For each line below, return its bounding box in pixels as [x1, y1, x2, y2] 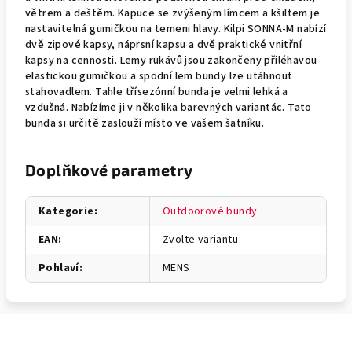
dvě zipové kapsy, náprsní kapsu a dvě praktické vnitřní [25, 37, 302, 53]
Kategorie [38, 203, 94, 219]
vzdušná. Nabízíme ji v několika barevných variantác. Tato [25, 100, 312, 115]
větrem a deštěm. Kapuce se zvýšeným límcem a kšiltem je [25, 5, 320, 21]
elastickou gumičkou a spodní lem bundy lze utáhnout [25, 68, 293, 84]
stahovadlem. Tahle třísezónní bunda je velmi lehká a [25, 84, 288, 100]
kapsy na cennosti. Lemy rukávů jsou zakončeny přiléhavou [25, 53, 317, 68]
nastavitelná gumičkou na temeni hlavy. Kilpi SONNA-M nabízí [25, 21, 327, 37]
